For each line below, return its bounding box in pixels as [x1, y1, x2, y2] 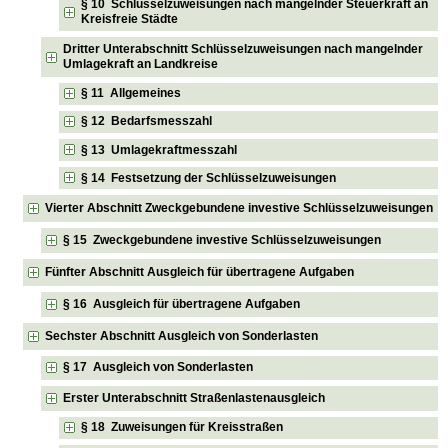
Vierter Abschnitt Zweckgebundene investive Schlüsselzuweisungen [45, 201, 434, 216]
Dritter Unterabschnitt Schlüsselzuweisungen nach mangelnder [63, 41, 424, 56]
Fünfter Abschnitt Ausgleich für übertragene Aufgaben [45, 264, 355, 279]
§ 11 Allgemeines [81, 86, 182, 101]
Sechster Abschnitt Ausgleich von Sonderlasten [45, 328, 319, 343]
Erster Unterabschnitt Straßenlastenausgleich [63, 390, 326, 405]
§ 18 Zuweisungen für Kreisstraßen [81, 420, 284, 435]
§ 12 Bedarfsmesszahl [81, 114, 213, 129]
